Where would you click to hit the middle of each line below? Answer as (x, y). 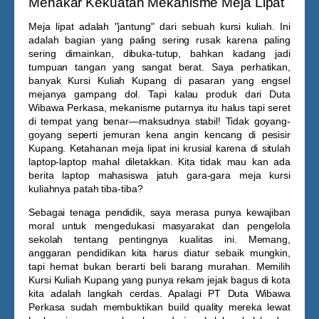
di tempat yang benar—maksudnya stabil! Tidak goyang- (159, 121)
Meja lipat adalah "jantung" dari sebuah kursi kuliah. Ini (159, 26)
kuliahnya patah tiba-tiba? (86, 189)
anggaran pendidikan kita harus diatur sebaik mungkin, (159, 253)
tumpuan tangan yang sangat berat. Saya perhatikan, (159, 67)
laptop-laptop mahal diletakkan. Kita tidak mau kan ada (159, 162)
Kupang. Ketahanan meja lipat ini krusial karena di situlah (159, 148)
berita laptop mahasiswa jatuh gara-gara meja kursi (159, 175)
